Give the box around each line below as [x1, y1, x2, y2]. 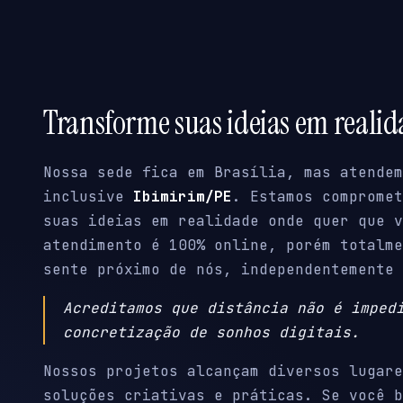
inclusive [43, 187, 133, 207]
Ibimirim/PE [133, 187, 232, 207]
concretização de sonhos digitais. [63, 323, 360, 343]
